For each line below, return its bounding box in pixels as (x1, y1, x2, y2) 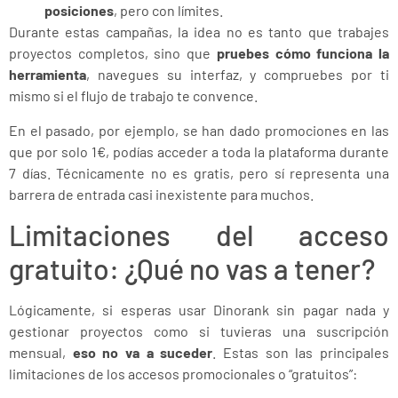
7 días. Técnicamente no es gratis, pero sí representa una (9, 163, 389, 181)
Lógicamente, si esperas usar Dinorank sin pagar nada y (9, 300, 389, 318)
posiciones (44, 2, 114, 20)
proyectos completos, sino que (9, 44, 217, 62)
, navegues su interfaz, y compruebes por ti (86, 66, 389, 84)
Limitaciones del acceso (9, 217, 389, 251)
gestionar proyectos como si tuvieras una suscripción (9, 322, 389, 339)
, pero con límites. (114, 2, 223, 20)
